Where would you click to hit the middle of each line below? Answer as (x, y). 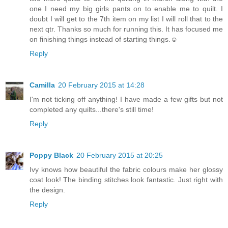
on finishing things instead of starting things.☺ (104, 39)
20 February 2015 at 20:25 (120, 155)
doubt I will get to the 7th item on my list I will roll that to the (126, 19)
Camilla (42, 85)
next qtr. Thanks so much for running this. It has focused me (126, 29)
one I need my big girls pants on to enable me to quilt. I (126, 9)
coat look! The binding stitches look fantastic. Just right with (126, 180)
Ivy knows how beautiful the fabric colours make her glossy (126, 170)
